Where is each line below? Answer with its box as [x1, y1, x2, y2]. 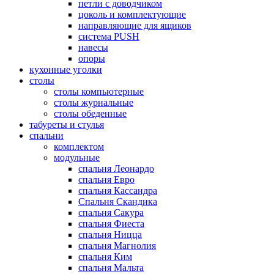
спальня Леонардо [78, 163, 154, 174]
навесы [78, 42, 108, 53]
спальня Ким [78, 251, 132, 262]
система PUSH [78, 31, 139, 42]
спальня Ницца [78, 229, 142, 240]
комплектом [54, 141, 104, 152]
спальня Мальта [78, 262, 144, 273]
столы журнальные [54, 97, 133, 108]
